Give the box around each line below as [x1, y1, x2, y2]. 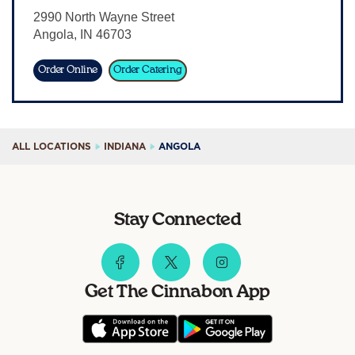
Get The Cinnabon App [85, 283, 270, 300]
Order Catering [113, 65, 182, 75]
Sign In [155, 12, 200, 31]
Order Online [38, 65, 97, 75]
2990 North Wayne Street [33, 10, 174, 24]
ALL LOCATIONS [12, 142, 91, 151]
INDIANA [104, 142, 146, 151]
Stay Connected [113, 211, 242, 228]
